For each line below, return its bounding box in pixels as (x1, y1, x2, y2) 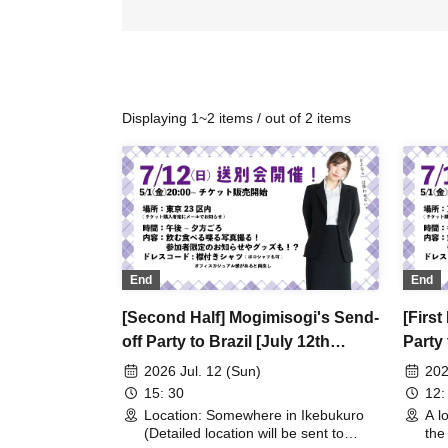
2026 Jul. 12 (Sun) (144, 363, 261, 380)
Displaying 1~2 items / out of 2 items (122, 110, 351, 126)
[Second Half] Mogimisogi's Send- (122, 309, 379, 327)
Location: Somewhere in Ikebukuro (144, 407, 364, 424)
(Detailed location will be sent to (144, 425, 344, 442)
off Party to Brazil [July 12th (122, 333, 330, 351)
